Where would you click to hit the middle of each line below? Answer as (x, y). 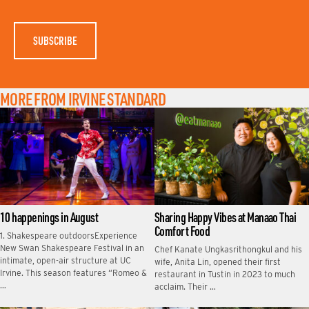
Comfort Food (182, 231)
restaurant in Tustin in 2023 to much (225, 274)
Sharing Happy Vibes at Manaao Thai (226, 217)
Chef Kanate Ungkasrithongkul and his (228, 249)
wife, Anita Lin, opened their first (218, 262)
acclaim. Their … (185, 287)
